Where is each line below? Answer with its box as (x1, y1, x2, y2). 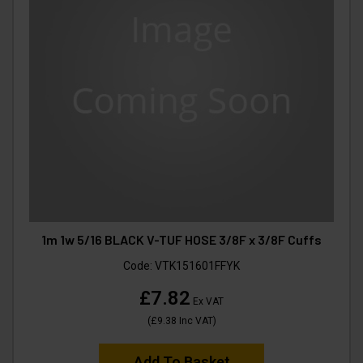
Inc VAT (176, 315, 213, 327)
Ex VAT (190, 296, 224, 308)
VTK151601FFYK (155, 259, 240, 273)
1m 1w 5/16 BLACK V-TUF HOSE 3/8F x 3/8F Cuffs (41, 232, 322, 248)
